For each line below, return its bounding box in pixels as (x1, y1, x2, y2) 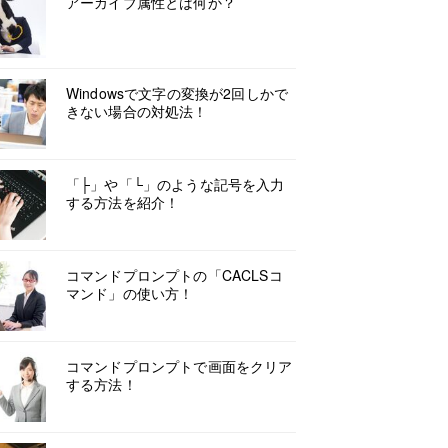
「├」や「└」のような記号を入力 (66, 174, 285, 194)
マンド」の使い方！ (66, 283, 194, 303)
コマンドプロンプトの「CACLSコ (66, 265, 283, 285)
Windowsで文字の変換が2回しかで (66, 83, 289, 103)
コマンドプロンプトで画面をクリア (66, 356, 293, 376)
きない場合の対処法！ (66, 101, 208, 121)
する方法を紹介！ (66, 192, 180, 212)
